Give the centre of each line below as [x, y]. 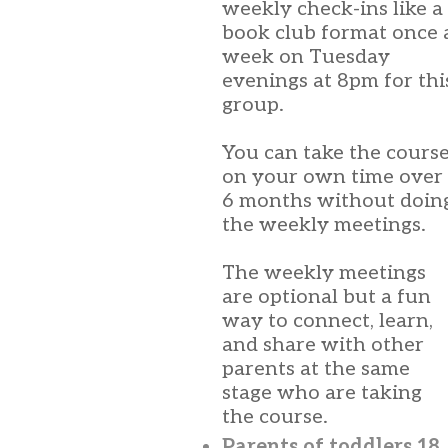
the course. [275, 417]
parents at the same [316, 369]
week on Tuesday [306, 57]
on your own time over [332, 177]
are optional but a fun [326, 297]
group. [253, 105]
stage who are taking [322, 393]
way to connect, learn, [327, 321]
